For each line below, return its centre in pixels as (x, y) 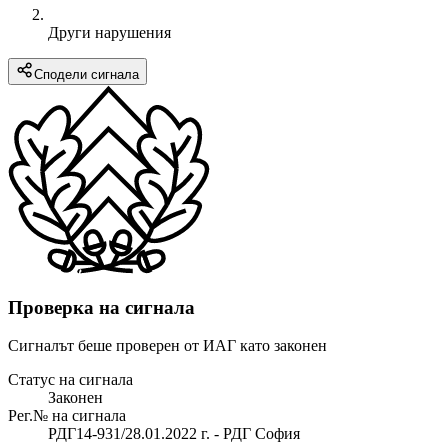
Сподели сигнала (86, 74)
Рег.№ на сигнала (67, 416)
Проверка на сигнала (101, 307)
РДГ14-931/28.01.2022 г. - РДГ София (174, 434)
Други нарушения (109, 32)
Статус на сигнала (70, 380)
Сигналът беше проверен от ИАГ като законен (167, 346)
